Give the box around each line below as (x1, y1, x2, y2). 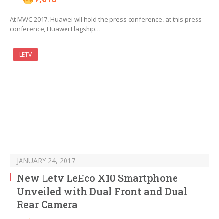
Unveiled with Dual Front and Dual (17, 185, 187, 198)
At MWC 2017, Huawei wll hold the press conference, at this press (10, 15, 202, 24)
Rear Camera (17, 198, 78, 211)
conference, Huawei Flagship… (10, 24, 101, 34)
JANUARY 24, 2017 (17, 156, 75, 166)
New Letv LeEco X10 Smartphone (17, 172, 178, 185)
